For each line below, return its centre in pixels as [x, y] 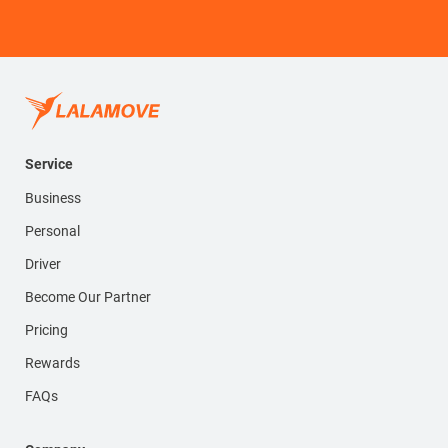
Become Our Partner [88, 297]
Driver [43, 264]
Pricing [46, 330]
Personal [52, 231]
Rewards [52, 363]
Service [49, 164]
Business [53, 198]
